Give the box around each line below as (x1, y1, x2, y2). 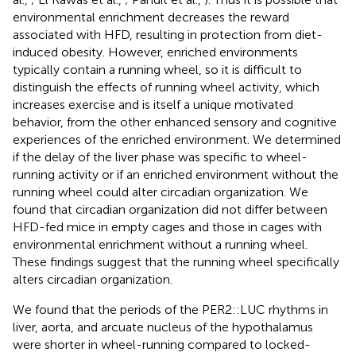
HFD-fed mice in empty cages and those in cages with (13, 219, 322, 234)
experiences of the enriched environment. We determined (13, 131, 341, 147)
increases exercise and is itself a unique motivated (13, 96, 293, 112)
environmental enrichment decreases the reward (13, 9, 289, 25)
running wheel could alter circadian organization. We (13, 184, 308, 199)
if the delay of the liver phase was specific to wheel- (13, 149, 308, 164)
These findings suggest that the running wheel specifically (13, 253, 339, 269)
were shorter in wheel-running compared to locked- (13, 336, 311, 352)
